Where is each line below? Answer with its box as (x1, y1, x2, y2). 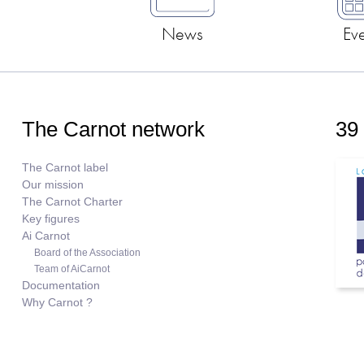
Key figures (21, 213, 80, 226)
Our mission (21, 179, 84, 192)
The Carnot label (21, 162, 108, 175)
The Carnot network (21, 117, 205, 142)
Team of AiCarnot (33, 263, 110, 275)
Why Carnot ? (21, 297, 93, 310)
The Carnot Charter (21, 196, 123, 209)
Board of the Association (33, 247, 141, 259)
